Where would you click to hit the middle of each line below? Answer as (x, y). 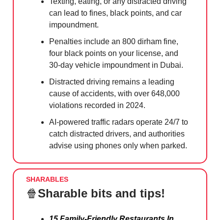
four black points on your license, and (114, 53)
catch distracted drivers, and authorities (117, 134)
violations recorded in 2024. (97, 105)
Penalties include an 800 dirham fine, (114, 41)
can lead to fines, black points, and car (115, 13)
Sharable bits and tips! (101, 193)
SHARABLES (47, 179)
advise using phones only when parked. (118, 145)
